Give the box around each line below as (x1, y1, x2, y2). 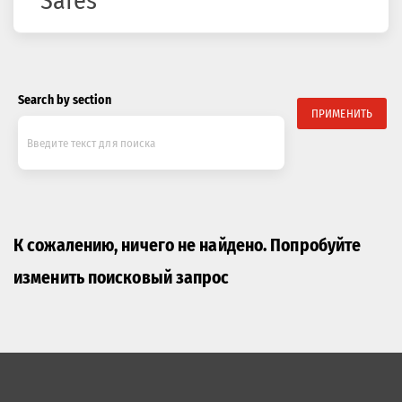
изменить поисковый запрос (13, 267, 230, 288)
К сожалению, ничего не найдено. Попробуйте (13, 235, 362, 256)
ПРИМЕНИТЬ (311, 106, 372, 120)
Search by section (18, 92, 111, 108)
